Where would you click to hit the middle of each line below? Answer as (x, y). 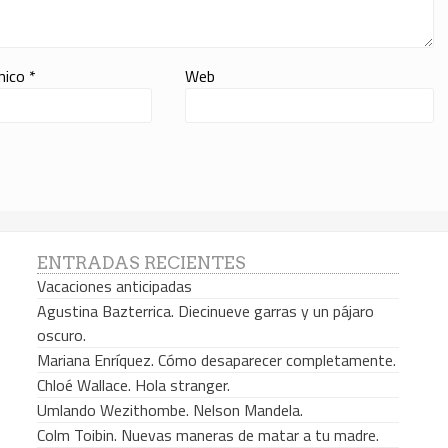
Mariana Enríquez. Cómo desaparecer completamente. (216, 360)
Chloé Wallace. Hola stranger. (133, 385)
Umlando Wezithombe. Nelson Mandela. (169, 410)
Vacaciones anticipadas (114, 286)
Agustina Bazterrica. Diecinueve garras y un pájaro (205, 311)
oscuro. (61, 335)
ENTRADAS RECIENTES (141, 263)
